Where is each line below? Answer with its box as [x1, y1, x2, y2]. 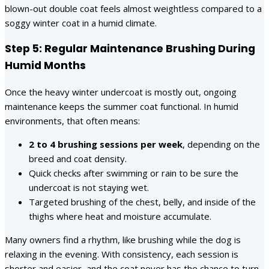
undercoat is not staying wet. [29, 181, 149, 193]
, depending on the [183, 138, 260, 150]
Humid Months [5, 58, 86, 73]
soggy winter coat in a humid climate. [5, 16, 157, 29]
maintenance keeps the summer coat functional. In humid [5, 100, 238, 112]
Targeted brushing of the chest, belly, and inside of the [29, 195, 256, 208]
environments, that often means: [5, 114, 140, 127]
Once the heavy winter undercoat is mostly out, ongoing [5, 85, 237, 98]
